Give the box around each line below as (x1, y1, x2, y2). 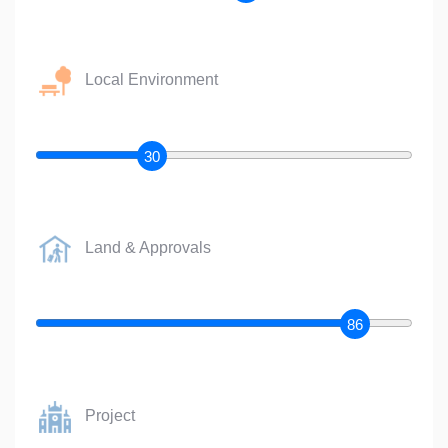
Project (85, 407, 135, 425)
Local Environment (85, 71, 218, 89)
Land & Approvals (85, 239, 211, 257)
